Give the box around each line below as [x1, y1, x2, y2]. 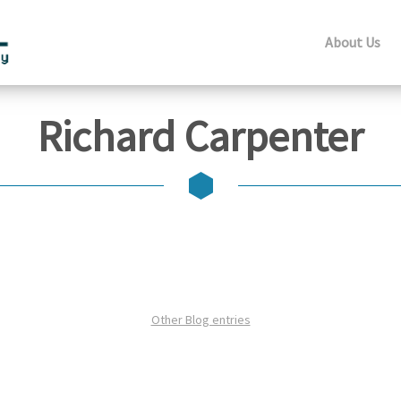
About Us [325, 33, 380, 51]
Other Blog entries [150, 311, 251, 328]
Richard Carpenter [38, 109, 363, 163]
